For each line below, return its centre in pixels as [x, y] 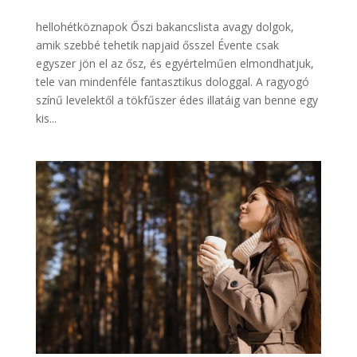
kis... [46, 118]
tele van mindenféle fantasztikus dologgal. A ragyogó [172, 81]
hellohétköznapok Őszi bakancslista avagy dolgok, [165, 26]
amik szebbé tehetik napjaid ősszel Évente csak [157, 45]
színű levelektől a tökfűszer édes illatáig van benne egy [177, 100]
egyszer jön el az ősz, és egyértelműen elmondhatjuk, [175, 63]
